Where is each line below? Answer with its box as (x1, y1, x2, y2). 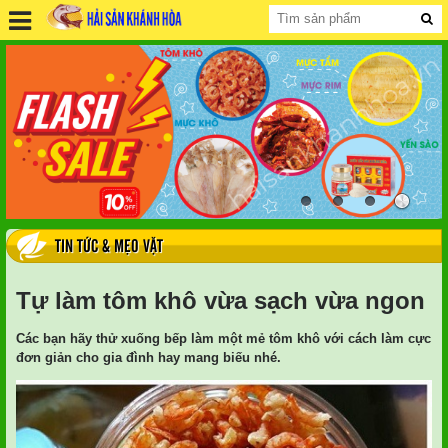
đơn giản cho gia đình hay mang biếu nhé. (16, 350, 281, 365)
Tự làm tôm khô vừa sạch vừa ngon (16, 287, 425, 314)
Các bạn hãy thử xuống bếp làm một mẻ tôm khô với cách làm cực (16, 331, 431, 346)
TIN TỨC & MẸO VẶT (55, 239, 163, 255)
